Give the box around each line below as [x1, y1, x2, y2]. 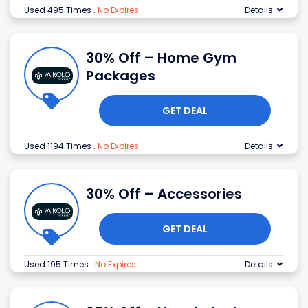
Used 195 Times [24, 258, 91, 271]
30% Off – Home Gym [86, 48, 236, 68]
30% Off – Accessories [86, 184, 242, 204]
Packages [86, 66, 155, 86]
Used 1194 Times [24, 140, 93, 153]
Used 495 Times [24, 4, 93, 16]
